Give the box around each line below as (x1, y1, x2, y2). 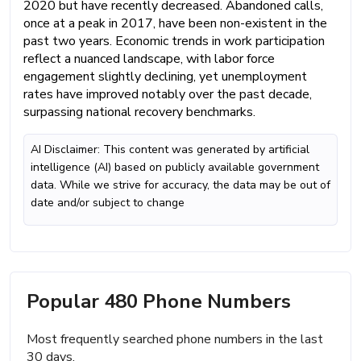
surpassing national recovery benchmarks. (23, 102, 255, 121)
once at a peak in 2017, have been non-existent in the (23, 14, 327, 32)
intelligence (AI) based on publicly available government (31, 159, 319, 175)
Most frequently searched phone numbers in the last (27, 330, 323, 348)
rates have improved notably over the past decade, (23, 85, 312, 103)
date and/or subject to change (31, 194, 185, 210)
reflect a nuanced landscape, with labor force (23, 49, 275, 68)
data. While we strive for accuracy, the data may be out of (31, 176, 330, 193)
